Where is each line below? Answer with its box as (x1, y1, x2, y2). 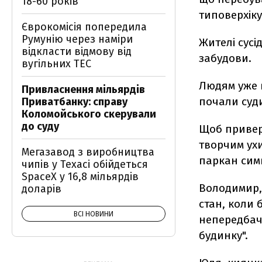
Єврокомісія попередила (22, 20, 147, 33)
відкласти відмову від (22, 45, 132, 58)
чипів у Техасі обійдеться (22, 158, 148, 171)
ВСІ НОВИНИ (74, 210, 113, 218)
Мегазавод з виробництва (22, 146, 154, 158)
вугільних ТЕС (22, 57, 91, 70)
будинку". (199, 229, 248, 242)
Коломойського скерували (22, 108, 156, 120)
